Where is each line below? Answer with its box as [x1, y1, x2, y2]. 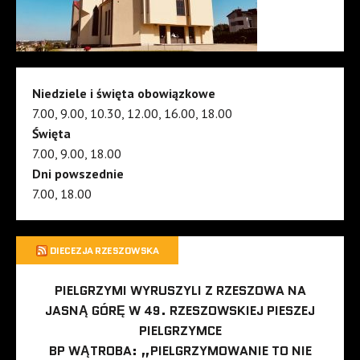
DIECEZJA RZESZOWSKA [49, 243, 159, 257]
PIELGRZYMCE [138, 321, 222, 340]
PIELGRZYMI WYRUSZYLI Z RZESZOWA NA [54, 280, 306, 300]
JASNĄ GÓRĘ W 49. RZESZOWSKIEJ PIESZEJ [45, 301, 315, 320]
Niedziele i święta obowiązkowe [32, 84, 215, 101]
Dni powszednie [32, 165, 124, 182]
